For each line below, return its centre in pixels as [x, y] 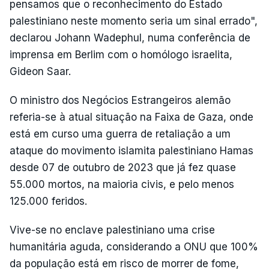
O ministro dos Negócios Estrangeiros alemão [120, 100]
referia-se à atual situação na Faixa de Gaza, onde [131, 117]
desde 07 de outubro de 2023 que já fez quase [123, 168]
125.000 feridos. [48, 201]
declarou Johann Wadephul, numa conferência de [130, 38]
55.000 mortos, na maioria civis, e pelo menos [122, 184]
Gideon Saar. [40, 71]
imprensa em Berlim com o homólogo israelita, [121, 55]
